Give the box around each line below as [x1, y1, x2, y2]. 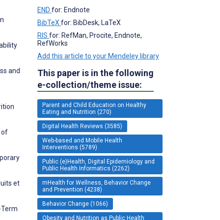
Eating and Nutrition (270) [42, 108, 111, 115]
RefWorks [37, 39, 68, 47]
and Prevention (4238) [42, 186, 102, 193]
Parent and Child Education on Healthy [42, 101, 146, 109]
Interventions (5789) [42, 143, 97, 151]
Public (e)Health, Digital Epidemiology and [42, 158, 155, 165]
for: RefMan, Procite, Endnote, [49, 31, 142, 39]
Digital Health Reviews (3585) [42, 122, 122, 130]
